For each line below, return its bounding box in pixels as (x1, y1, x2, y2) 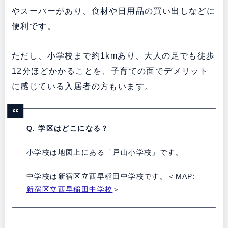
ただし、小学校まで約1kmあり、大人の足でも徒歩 (11, 51, 215, 60)
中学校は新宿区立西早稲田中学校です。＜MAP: (26, 172, 196, 180)
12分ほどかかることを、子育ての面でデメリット (11, 66, 209, 75)
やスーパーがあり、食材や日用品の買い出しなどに (11, 6, 216, 15)
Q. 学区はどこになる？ (26, 124, 109, 132)
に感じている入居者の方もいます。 (11, 81, 154, 91)
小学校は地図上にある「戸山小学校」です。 (26, 148, 183, 156)
